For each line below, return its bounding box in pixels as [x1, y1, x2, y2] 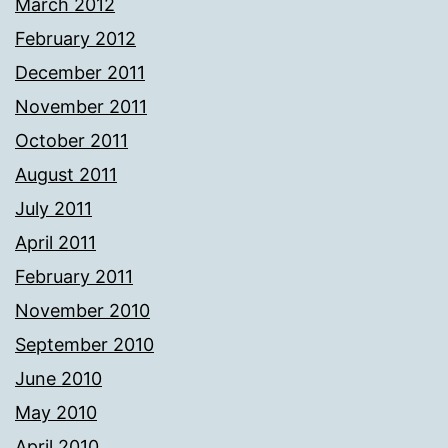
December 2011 [15, 62, 145, 84]
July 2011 [15, 198, 92, 220]
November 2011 [15, 96, 147, 118]
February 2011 [15, 266, 133, 288]
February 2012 [15, 28, 136, 50]
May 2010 [15, 402, 97, 424]
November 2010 [15, 300, 150, 322]
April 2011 [15, 232, 96, 254]
